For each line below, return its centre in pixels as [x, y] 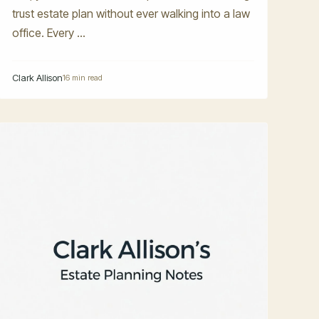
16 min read [83, 77]
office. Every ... [49, 32]
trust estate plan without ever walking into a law [131, 13]
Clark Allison [38, 77]
